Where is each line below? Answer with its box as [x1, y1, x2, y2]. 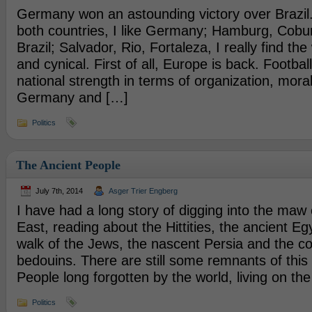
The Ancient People [15, 158, 120, 172]
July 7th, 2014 [35, 187, 83, 195]
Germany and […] [16, 90, 128, 105]
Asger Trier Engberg [108, 187, 178, 195]
